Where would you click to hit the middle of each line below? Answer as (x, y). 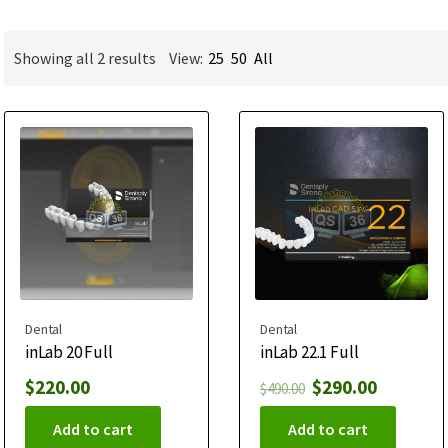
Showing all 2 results (85, 58)
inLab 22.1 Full (309, 351)
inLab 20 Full (69, 351)
